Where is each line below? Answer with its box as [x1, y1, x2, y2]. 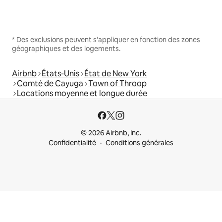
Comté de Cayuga [17, 78, 83, 89]
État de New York [84, 68, 147, 79]
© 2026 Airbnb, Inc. [81, 128, 141, 137]
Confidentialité [49, 138, 96, 147]
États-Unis [42, 68, 79, 79]
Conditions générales [106, 138, 173, 147]
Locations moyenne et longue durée [17, 88, 147, 99]
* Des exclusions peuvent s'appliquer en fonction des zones [12, 35, 200, 44]
